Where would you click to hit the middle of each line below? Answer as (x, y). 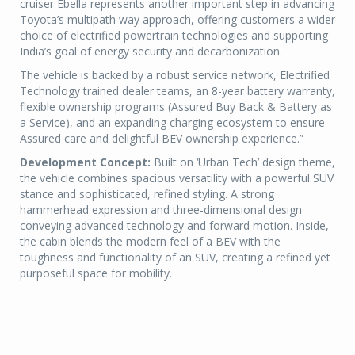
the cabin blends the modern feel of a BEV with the (150, 241)
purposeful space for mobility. (96, 273)
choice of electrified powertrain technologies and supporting (174, 35)
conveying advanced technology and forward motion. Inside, (174, 225)
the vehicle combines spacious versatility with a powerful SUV (177, 177)
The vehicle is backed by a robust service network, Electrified (175, 74)
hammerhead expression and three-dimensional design (161, 209)
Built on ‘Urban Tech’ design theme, (243, 162)
